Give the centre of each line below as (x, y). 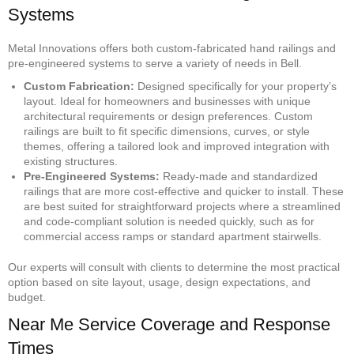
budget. (27, 297)
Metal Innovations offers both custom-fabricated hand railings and (172, 48)
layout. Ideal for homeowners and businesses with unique (167, 101)
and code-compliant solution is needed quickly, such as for (169, 221)
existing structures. (71, 161)
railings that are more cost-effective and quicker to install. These (184, 191)
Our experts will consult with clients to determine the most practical (174, 267)
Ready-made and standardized (239, 176)
